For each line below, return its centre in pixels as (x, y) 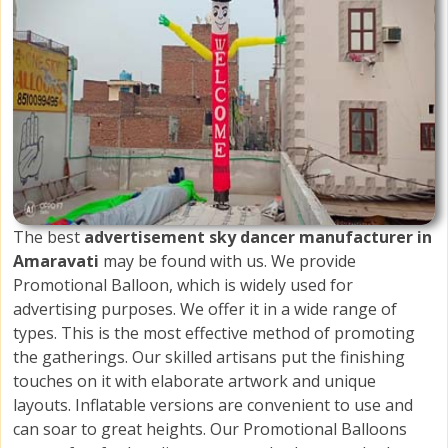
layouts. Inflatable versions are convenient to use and (213, 405)
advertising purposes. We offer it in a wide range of (205, 309)
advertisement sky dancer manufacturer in (258, 237)
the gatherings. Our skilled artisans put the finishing (209, 357)
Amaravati (58, 261)
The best (48, 237)
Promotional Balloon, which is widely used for (183, 285)
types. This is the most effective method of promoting (214, 333)
